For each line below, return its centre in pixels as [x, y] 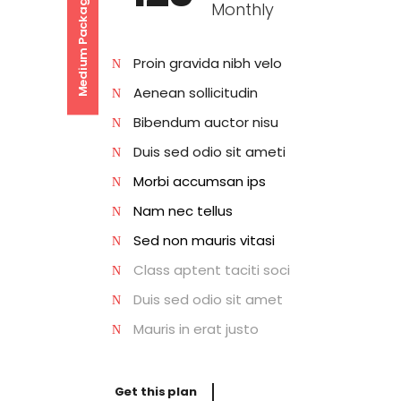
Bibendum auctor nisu [205, 123]
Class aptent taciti [198, 270]
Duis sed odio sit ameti [209, 152]
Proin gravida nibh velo [207, 64]
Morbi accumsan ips [199, 182]
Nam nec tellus [183, 211]
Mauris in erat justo [196, 329]
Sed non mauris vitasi [204, 241]
